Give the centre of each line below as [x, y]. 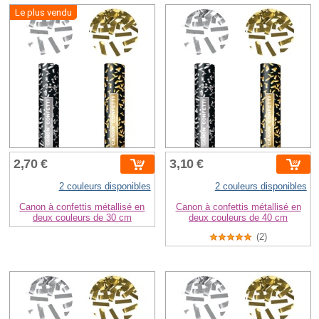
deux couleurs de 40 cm [239, 217]
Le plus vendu [44, 12]
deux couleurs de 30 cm [82, 217]
